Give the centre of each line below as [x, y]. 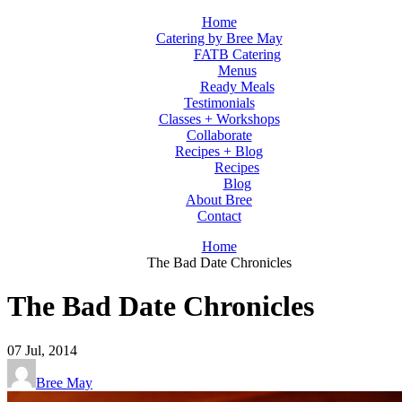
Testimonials [219, 103]
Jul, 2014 [51, 350]
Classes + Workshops [219, 119]
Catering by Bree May [219, 38]
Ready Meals [237, 87]
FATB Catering [237, 54]
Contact [219, 216]
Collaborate [219, 135]
